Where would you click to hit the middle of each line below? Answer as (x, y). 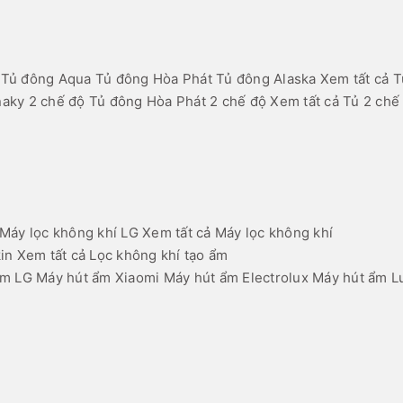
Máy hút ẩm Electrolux (236, 278)
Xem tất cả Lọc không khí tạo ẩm (122, 255)
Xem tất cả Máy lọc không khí (237, 233)
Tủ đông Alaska (266, 79)
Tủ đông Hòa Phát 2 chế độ (177, 102)
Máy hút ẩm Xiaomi (98, 278)
